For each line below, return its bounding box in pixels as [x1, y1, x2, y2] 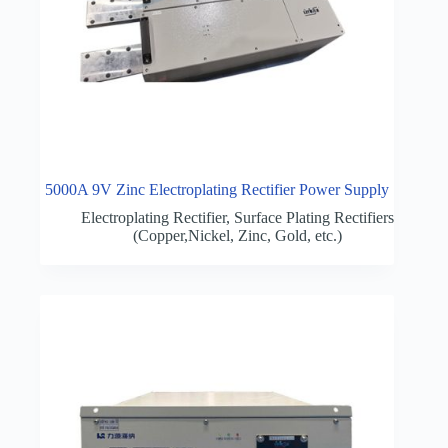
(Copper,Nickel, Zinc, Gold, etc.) [132, 227, 342, 245]
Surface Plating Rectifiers [233, 209, 394, 227]
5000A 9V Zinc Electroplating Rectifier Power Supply [45, 181, 390, 199]
